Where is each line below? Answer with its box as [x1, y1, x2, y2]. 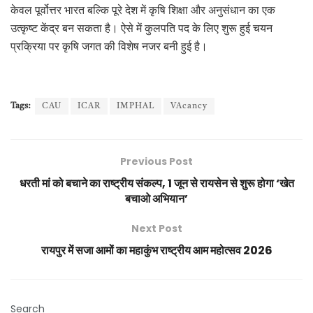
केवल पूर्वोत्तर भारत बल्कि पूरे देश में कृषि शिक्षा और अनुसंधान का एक [10, 6, 275, 17]
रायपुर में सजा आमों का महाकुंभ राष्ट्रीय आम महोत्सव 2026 [41, 242, 272, 259]
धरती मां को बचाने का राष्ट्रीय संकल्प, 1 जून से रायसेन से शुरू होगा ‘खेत [19, 175, 294, 192]
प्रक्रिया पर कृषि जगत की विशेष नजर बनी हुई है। [10, 42, 208, 54]
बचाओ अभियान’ [125, 191, 188, 208]
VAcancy [170, 102, 208, 111]
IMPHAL [117, 102, 154, 111]
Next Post [131, 221, 182, 236]
